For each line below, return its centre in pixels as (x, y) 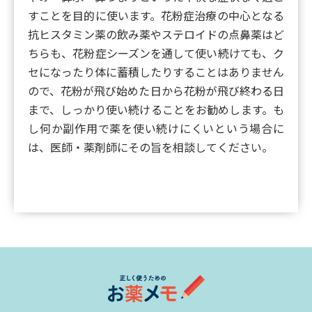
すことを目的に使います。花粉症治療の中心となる (156, 15)
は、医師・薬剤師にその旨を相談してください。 (150, 147)
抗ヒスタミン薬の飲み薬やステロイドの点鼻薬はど (156, 34)
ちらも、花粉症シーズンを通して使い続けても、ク (156, 53)
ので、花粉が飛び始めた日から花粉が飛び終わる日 (156, 90)
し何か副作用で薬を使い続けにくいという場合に (156, 128)
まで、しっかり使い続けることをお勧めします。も (156, 109)
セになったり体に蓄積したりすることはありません (156, 71)
